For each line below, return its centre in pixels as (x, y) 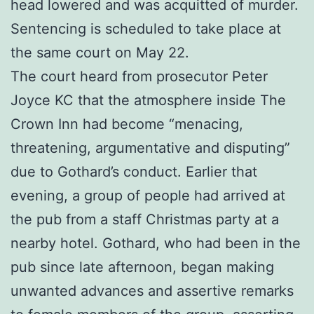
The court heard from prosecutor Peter (139, 76)
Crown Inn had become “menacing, (127, 124)
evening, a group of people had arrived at (148, 195)
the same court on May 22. (100, 52)
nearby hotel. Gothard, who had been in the (156, 243)
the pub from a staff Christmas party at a (145, 219)
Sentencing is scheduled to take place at (146, 28)
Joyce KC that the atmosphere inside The (148, 100)
